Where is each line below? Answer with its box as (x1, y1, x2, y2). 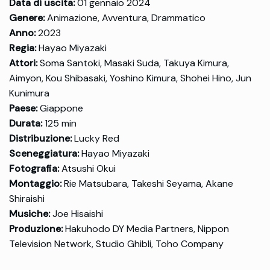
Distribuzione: (9, 132, 72, 145)
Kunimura (9, 87, 49, 100)
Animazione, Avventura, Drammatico (45, 11, 206, 25)
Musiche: (9, 207, 50, 221)
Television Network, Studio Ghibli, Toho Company (9, 237, 224, 251)
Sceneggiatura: (9, 147, 79, 160)
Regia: (9, 42, 36, 55)
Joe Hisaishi (50, 207, 103, 221)
